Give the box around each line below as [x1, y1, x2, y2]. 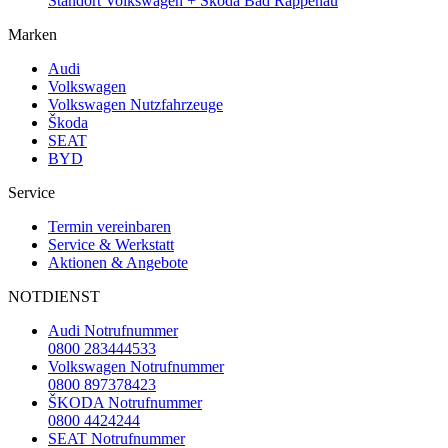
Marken [8, 26, 57, 44]
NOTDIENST [8, 288, 100, 306]
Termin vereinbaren [48, 218, 171, 236]
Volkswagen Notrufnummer [48, 358, 224, 376]
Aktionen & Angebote [48, 254, 188, 272]
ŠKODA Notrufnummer [48, 394, 202, 412]
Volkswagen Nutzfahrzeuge [48, 96, 223, 114]
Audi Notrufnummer [48, 322, 178, 340]
